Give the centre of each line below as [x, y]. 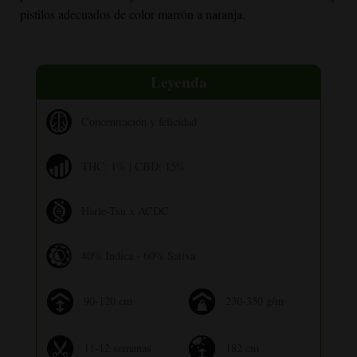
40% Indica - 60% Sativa [138, 255]
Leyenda [178, 82]
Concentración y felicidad [139, 122]
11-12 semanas [117, 348]
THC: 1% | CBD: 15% [133, 166]
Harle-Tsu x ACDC [125, 211]
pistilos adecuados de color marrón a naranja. [133, 14]
